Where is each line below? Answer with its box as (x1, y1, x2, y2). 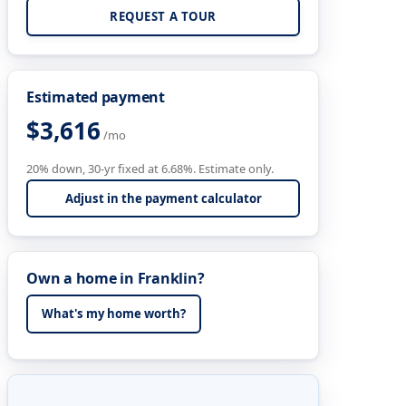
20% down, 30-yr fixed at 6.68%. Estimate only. (26, 159, 274, 177)
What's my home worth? (42, 304, 187, 322)
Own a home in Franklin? (26, 268, 205, 289)
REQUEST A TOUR (110, 8, 217, 25)
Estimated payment (26, 87, 165, 108)
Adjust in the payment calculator (64, 189, 262, 207)
